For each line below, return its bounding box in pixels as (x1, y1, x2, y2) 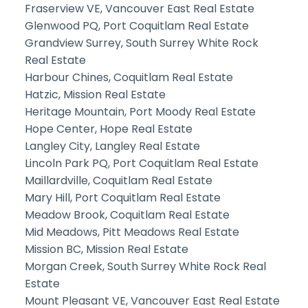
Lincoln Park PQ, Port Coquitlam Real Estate (24, 155, 258, 171)
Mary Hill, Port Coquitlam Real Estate (24, 189, 221, 206)
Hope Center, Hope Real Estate (24, 120, 192, 137)
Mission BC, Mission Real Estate (24, 241, 188, 257)
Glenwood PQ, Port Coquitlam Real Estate (24, 17, 249, 34)
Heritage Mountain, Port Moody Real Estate (24, 103, 256, 120)
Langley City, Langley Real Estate (24, 137, 200, 154)
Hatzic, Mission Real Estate (24, 86, 166, 102)
